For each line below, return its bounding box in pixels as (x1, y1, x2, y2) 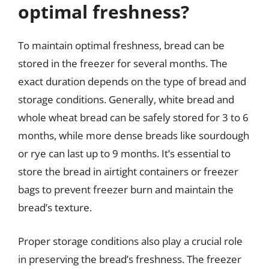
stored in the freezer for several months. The (18, 56, 228, 70)
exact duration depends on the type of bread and (18, 74, 246, 88)
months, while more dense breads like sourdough (18, 128, 249, 142)
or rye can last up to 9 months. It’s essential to (18, 147, 231, 160)
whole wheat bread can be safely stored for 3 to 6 (18, 110, 249, 124)
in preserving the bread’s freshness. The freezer (18, 252, 241, 266)
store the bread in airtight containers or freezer (18, 165, 238, 178)
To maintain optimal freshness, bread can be (18, 38, 225, 52)
